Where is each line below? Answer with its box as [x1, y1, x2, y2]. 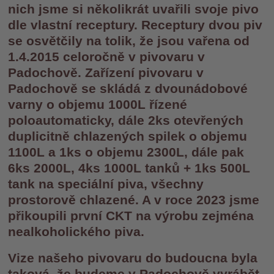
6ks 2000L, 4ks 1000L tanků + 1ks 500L [8, 160, 251, 175]
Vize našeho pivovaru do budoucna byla [8, 251, 258, 265]
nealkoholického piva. [8, 224, 145, 239]
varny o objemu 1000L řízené [8, 97, 188, 111]
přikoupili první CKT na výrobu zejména [8, 208, 254, 223]
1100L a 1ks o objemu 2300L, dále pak [8, 144, 245, 159]
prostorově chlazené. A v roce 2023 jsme [8, 192, 260, 207]
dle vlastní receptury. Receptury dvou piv [8, 17, 263, 32]
